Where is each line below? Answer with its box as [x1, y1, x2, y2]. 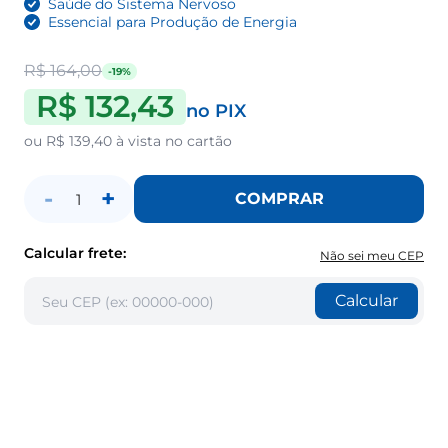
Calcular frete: [24, 244, 126, 263]
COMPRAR [234, 189, 324, 209]
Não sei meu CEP [320, 248, 424, 264]
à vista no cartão [112, 132, 232, 151]
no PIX [186, 100, 246, 123]
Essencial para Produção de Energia [48, 13, 297, 32]
